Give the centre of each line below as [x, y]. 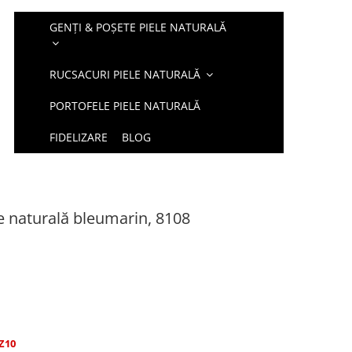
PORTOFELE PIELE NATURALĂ [125, 106]
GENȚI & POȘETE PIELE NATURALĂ [138, 27]
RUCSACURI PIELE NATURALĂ [125, 74]
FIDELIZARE [79, 137]
